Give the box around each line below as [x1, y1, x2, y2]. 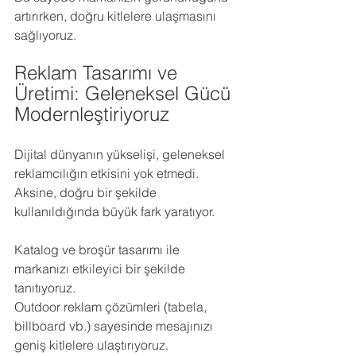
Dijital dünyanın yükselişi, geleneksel [14, 146, 228, 162]
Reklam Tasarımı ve [14, 61, 183, 84]
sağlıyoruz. [14, 27, 76, 43]
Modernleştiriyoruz [14, 103, 169, 126]
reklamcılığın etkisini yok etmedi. [14, 165, 202, 181]
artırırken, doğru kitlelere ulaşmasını [14, 8, 219, 24]
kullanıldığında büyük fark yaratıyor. [14, 203, 215, 219]
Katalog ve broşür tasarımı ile [14, 242, 183, 257]
